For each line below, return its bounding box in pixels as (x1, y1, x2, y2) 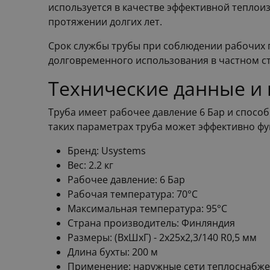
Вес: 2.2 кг (67, 158, 113, 172)
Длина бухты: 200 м (67, 245, 158, 259)
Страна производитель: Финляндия (67, 216, 235, 230)
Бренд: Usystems (67, 143, 146, 157)
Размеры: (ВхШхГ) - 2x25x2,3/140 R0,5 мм (67, 230, 257, 244)
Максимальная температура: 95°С (67, 201, 227, 215)
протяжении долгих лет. (48, 14, 162, 28)
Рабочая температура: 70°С (67, 187, 198, 201)
